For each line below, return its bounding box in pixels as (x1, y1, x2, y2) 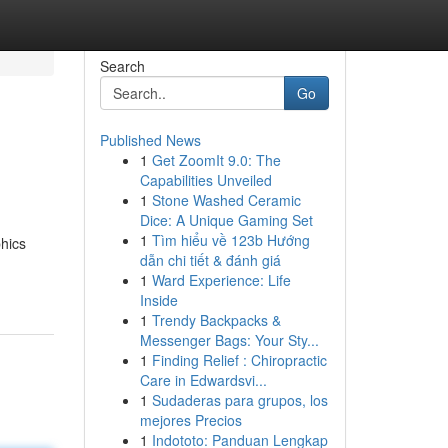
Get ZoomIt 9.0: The (151, 150, 281, 170)
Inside (139, 290, 178, 310)
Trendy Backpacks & (151, 310, 281, 330)
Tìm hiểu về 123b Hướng (151, 230, 310, 250)
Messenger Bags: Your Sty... (139, 330, 319, 350)
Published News (99, 130, 201, 150)
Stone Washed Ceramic (151, 190, 301, 210)
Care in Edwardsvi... (139, 370, 267, 390)
